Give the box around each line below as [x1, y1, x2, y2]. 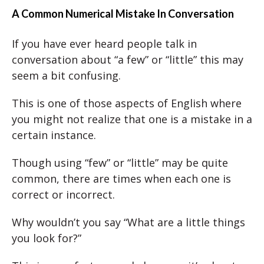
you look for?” [12, 231, 81, 246]
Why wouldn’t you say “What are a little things [12, 215, 245, 230]
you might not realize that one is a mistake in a [12, 112, 252, 127]
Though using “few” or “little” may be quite [12, 156, 228, 170]
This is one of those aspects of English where [12, 96, 242, 111]
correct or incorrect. [12, 187, 115, 202]
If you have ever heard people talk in [12, 37, 197, 51]
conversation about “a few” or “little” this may [12, 52, 243, 67]
